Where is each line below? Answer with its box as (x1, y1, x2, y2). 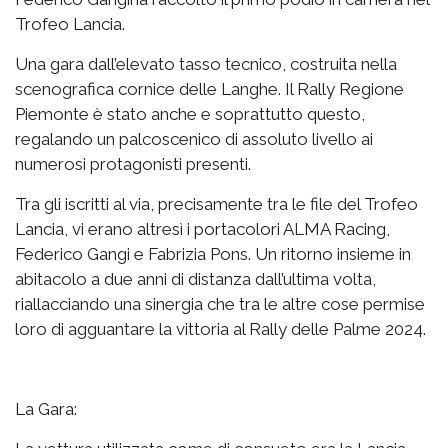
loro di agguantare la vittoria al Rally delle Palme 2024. (15, 318, 426, 339)
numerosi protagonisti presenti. (15, 153, 251, 174)
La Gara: (15, 398, 77, 419)
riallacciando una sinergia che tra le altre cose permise (15, 293, 425, 314)
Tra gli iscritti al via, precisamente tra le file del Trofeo (15, 193, 418, 214)
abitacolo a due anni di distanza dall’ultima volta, (15, 268, 376, 289)
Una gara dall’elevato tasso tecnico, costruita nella (15, 53, 397, 74)
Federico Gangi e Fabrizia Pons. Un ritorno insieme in (15, 243, 411, 264)
